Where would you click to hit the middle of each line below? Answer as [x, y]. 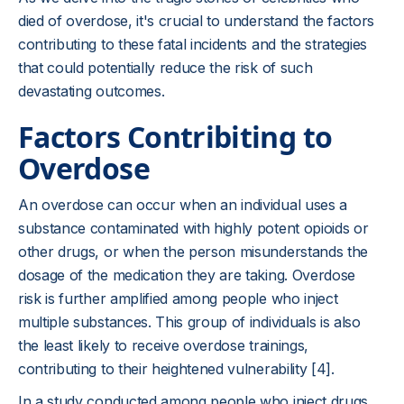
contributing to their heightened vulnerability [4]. [176, 369]
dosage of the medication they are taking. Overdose [187, 275]
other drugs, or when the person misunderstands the [193, 252]
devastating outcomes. [92, 91]
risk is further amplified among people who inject [178, 298]
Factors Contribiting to [175, 137]
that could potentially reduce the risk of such [165, 68]
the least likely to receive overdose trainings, [163, 345]
